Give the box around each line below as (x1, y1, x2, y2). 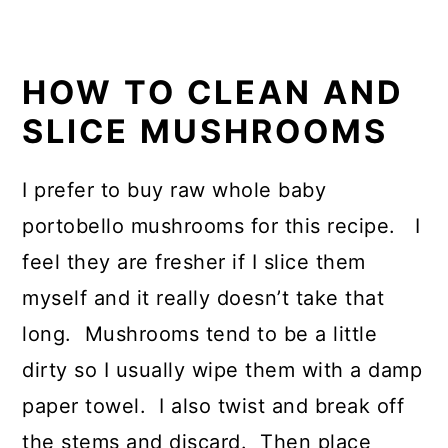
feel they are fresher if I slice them (22, 249, 366, 274)
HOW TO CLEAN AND (22, 72, 405, 112)
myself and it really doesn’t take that (22, 285, 385, 310)
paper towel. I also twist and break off (22, 393, 405, 418)
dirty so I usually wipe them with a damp (22, 357, 423, 382)
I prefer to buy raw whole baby (22, 177, 327, 202)
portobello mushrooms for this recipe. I (22, 213, 421, 238)
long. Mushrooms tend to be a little (22, 321, 378, 346)
